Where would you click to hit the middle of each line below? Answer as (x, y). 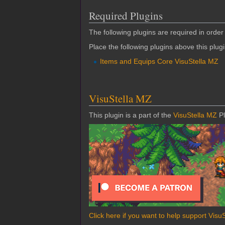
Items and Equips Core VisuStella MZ (159, 62)
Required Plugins (126, 16)
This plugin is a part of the (131, 115)
